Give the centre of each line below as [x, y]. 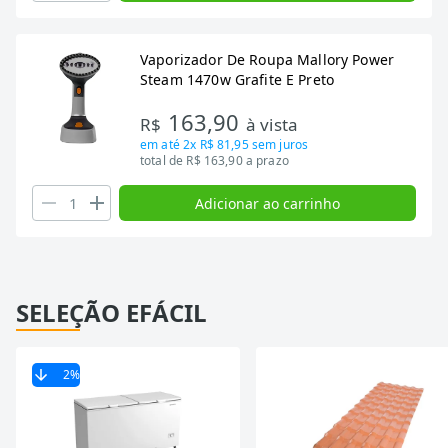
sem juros [278, 144]
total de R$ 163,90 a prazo [214, 160]
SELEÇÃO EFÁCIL [111, 312]
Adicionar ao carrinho [267, 203]
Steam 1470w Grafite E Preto [237, 79]
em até [162, 144]
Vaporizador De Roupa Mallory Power [267, 59]
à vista [272, 124]
